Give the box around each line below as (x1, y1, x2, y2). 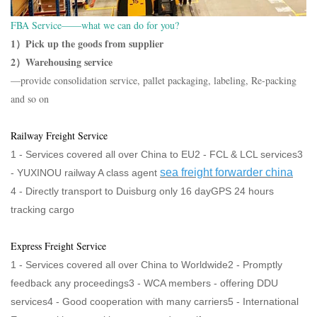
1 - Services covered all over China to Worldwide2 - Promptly (11, 258, 282, 270)
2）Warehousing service (11, 54, 113, 69)
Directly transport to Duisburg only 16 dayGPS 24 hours (25, 185, 274, 197)
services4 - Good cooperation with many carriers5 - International (11, 295, 299, 307)
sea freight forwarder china (160, 166, 293, 178)
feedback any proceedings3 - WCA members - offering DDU (11, 277, 278, 289)
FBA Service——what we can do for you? (11, 18, 179, 32)
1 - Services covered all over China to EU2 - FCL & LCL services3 (11, 148, 303, 160)
